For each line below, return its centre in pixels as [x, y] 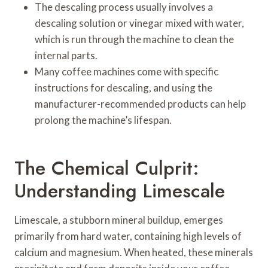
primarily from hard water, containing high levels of [128, 236]
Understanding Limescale [120, 191]
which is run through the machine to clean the [134, 39]
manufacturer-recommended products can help [140, 103]
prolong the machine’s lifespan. [103, 120]
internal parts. [66, 55]
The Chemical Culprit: [107, 168]
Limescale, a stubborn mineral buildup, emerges [119, 220]
